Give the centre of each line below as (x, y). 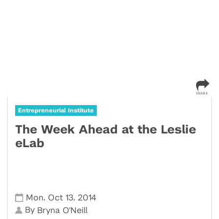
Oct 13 (61, 197)
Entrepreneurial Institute (56, 110)
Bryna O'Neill (63, 210)
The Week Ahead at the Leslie (106, 130)
